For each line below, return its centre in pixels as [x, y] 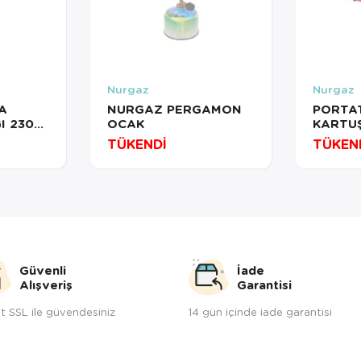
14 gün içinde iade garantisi [260, 311]
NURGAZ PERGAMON [174, 109]
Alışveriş [46, 284]
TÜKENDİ [137, 144]
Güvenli [43, 270]
